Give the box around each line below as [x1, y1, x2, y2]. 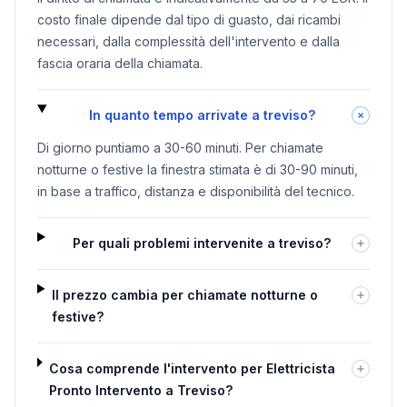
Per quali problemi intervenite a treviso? [73, 234, 332, 251]
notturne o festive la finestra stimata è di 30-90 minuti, [37, 161, 358, 177]
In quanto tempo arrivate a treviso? [88, 106, 315, 123]
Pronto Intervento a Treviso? [49, 382, 233, 398]
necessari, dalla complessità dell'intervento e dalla [37, 33, 340, 49]
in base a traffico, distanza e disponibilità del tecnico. [37, 183, 354, 199]
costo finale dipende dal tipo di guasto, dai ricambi [37, 11, 341, 27]
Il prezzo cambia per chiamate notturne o [52, 286, 319, 303]
